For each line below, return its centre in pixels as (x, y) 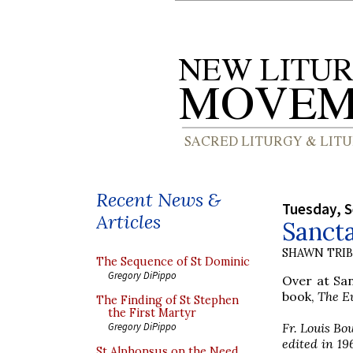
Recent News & (158, 200)
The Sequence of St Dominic (173, 262)
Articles (128, 222)
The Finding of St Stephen (167, 300)
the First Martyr (152, 313)
